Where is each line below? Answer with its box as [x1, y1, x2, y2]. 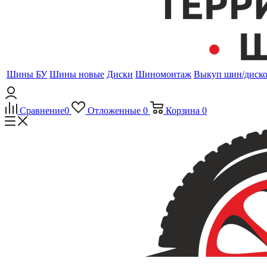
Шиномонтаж [135, 69, 191, 79]
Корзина [165, 105, 200, 116]
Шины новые [49, 69, 104, 79]
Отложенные [87, 105, 141, 116]
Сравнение [20, 105, 64, 116]
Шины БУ [7, 69, 47, 79]
